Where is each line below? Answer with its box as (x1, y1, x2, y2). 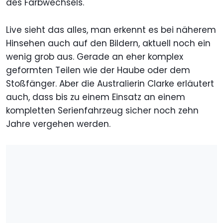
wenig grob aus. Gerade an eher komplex (6, 51, 183, 63)
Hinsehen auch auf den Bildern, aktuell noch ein (6, 37, 211, 50)
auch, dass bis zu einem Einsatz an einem (6, 91, 185, 104)
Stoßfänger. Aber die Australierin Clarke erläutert (6, 78, 214, 90)
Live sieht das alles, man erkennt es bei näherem (6, 24, 216, 36)
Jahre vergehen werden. (6, 118, 113, 130)
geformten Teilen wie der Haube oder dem (6, 64, 190, 77)
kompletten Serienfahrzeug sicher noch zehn (6, 105, 199, 117)
